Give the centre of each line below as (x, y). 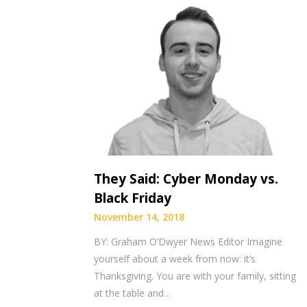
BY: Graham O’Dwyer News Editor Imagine (188, 242)
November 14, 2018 (139, 217)
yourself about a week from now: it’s (175, 259)
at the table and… (133, 293)
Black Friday (133, 198)
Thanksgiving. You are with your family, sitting (195, 276)
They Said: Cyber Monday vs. (186, 179)
